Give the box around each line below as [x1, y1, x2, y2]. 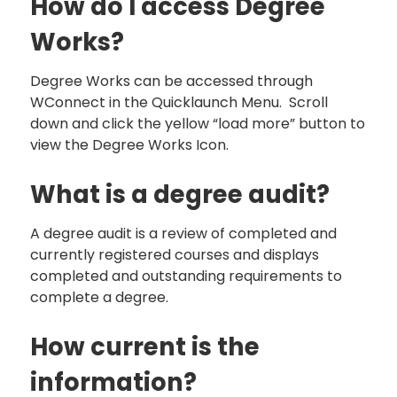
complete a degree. [30, 286, 172, 307]
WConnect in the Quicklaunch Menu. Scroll [30, 91, 328, 113]
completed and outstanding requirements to [30, 265, 342, 286]
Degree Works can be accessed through [30, 70, 313, 91]
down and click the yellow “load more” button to [30, 113, 365, 134]
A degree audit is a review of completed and [30, 222, 337, 244]
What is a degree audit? [30, 176, 335, 212]
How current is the [30, 329, 260, 364]
